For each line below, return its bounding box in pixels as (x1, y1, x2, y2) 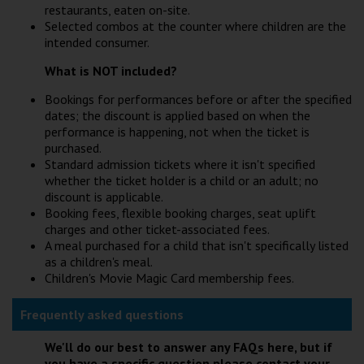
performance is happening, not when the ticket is (45, 123, 310, 140)
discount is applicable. (45, 188, 163, 205)
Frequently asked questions (20, 305, 184, 323)
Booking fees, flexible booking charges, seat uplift (45, 204, 316, 221)
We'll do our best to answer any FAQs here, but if (45, 338, 332, 355)
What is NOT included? (45, 62, 180, 79)
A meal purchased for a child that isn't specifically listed (45, 236, 349, 253)
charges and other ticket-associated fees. (45, 220, 270, 237)
